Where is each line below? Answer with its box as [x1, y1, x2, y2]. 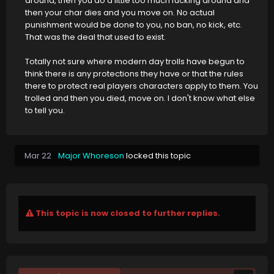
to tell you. [25, 105, 65, 117]
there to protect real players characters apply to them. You [25, 80, 258, 92]
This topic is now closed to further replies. [34, 207, 220, 220]
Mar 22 [24, 150, 51, 162]
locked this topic [124, 150, 191, 162]
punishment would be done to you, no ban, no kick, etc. [25, 19, 242, 31]
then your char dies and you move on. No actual [25, 7, 215, 19]
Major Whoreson [58, 150, 124, 162]
